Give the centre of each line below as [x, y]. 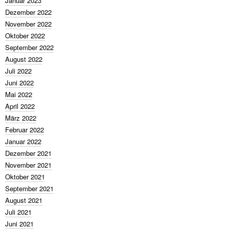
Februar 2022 [25, 130]
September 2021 [29, 188]
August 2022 [24, 59]
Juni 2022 [19, 83]
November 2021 [28, 165]
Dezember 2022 [28, 12]
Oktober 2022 [25, 36]
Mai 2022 [19, 94]
